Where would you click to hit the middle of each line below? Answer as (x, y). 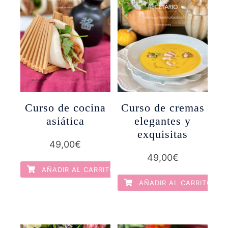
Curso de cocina (65, 108)
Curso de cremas (163, 108)
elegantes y (163, 121)
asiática (65, 121)
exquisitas (163, 134)
